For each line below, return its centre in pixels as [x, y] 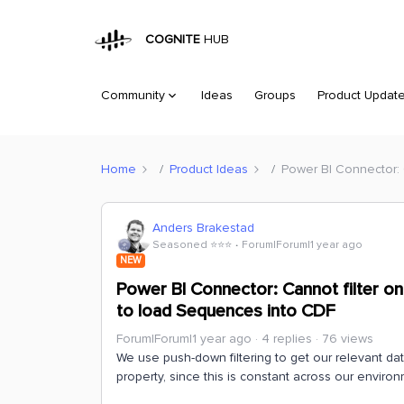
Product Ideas [209, 169]
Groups [275, 95]
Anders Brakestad [203, 227]
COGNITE [170, 40]
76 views [348, 339]
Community [133, 95]
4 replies [287, 339]
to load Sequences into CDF [226, 311]
